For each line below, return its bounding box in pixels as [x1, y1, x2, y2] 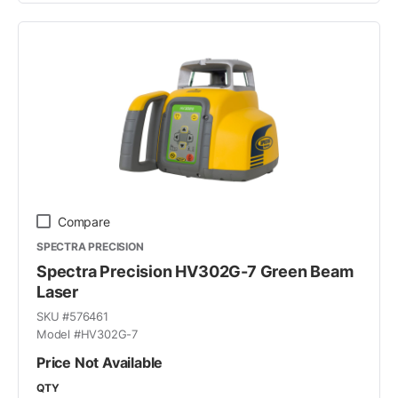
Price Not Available [36, 353, 163, 371]
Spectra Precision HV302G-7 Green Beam [36, 261, 354, 281]
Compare [58, 213, 110, 229]
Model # [36, 326, 81, 341]
